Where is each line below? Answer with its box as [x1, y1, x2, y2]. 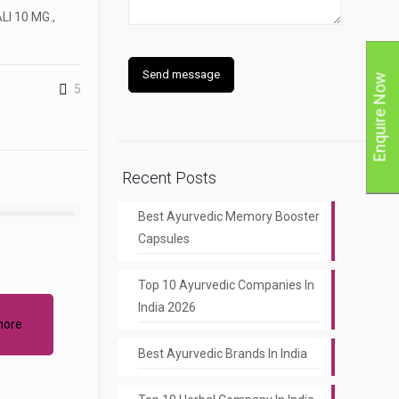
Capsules [137, 232, 190, 246]
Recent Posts [121, 168, 216, 187]
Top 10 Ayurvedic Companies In [137, 278, 314, 292]
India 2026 [137, 300, 196, 314]
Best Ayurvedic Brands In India [137, 346, 307, 361]
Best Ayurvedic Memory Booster [137, 209, 320, 224]
